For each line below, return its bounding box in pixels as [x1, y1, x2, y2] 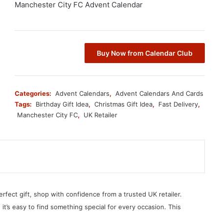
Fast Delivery [158, 100, 198, 108]
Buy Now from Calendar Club [97, 48, 193, 57]
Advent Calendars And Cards [115, 89, 203, 97]
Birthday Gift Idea [36, 100, 88, 108]
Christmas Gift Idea [94, 100, 153, 108]
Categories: [15, 89, 53, 97]
